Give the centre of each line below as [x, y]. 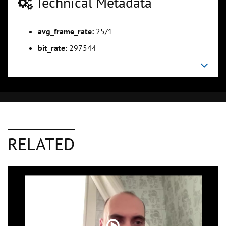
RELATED [41, 144]
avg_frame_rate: [66, 32]
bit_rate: [52, 48]
